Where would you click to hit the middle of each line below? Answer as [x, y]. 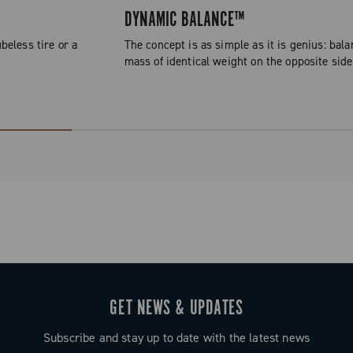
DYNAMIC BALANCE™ [184, 20]
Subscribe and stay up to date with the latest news [176, 338]
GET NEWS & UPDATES [176, 309]
